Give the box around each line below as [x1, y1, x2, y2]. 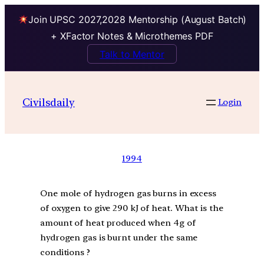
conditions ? [40, 247, 90, 258]
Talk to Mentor [100, 48, 164, 60]
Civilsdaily [22, 95, 75, 108]
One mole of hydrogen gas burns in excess [40, 188, 216, 199]
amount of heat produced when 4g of [40, 217, 196, 229]
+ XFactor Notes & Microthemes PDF [51, 30, 213, 42]
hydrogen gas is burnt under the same [40, 232, 198, 243]
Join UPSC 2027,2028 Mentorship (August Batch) [28, 14, 247, 26]
